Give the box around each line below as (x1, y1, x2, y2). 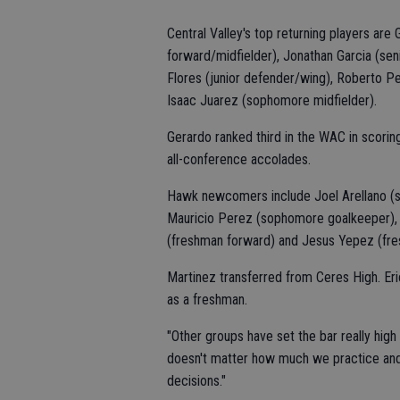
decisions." (167, 372, 226, 389)
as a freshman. (167, 291, 247, 308)
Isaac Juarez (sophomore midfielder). (167, 92, 377, 109)
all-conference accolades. (167, 151, 311, 168)
